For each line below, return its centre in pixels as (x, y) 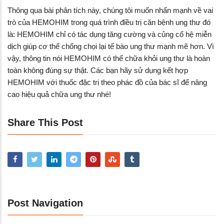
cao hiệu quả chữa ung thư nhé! (59, 94)
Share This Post (45, 123)
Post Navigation (45, 203)
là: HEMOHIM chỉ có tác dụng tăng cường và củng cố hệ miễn (109, 34)
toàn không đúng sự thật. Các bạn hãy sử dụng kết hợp (98, 70)
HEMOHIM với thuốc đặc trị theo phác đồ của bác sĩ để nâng (107, 82)
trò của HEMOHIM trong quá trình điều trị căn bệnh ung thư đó (109, 22)
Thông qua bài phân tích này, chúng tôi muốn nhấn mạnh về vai (110, 10)
